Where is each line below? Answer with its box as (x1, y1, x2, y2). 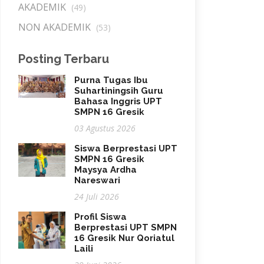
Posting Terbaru (18, 52, 109, 66)
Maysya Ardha (74, 164, 137, 175)
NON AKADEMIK (18, 21, 93, 34)
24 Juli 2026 (74, 191, 119, 202)
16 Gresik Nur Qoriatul (74, 233, 174, 243)
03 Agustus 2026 (74, 123, 136, 134)
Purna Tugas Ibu (74, 75, 148, 85)
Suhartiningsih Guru (74, 85, 163, 96)
